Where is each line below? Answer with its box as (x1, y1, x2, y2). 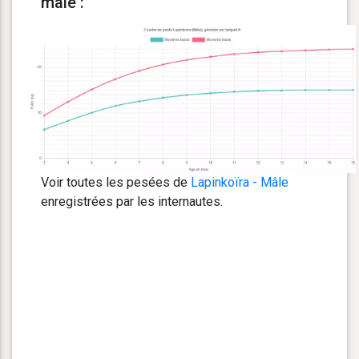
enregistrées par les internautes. (41, 194, 223, 210)
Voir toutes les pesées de (41, 175, 191, 191)
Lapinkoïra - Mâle (191, 175, 288, 191)
